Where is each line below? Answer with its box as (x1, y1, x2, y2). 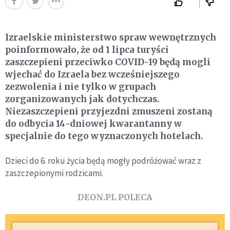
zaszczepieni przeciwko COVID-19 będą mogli (5, 56, 210, 68)
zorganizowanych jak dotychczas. (5, 93, 160, 105)
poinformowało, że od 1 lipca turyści (5, 44, 169, 56)
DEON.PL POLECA (78, 192, 152, 203)
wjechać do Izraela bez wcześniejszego (5, 69, 180, 81)
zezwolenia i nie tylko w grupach (5, 81, 156, 93)
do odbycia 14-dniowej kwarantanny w (5, 118, 182, 130)
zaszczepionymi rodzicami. (5, 167, 103, 179)
